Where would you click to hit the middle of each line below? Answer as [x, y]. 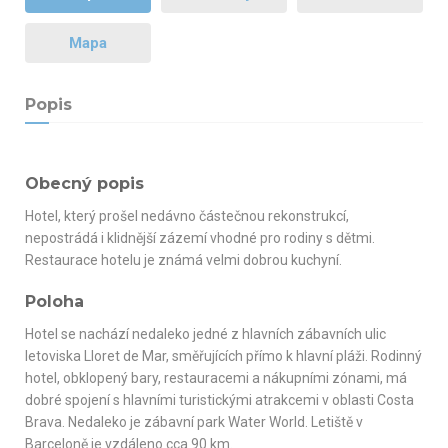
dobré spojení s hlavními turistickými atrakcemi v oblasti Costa [219, 399]
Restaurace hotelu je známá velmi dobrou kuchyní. [183, 259]
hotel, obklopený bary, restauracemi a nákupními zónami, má [216, 377]
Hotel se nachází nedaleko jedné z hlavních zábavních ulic [205, 333]
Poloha [54, 301]
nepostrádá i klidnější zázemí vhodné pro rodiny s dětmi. [200, 237]
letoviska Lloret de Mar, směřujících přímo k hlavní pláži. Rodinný [223, 355]
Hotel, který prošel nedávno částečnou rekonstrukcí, [187, 215]
